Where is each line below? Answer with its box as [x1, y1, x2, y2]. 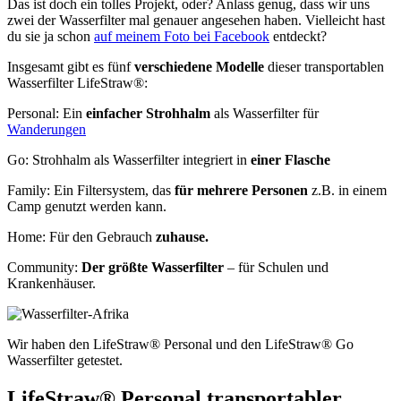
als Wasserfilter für [214, 106, 319, 122]
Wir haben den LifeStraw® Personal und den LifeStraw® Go [7, 337, 354, 353]
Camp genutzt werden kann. [7, 199, 166, 215]
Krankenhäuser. [7, 276, 96, 292]
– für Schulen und [224, 260, 328, 276]
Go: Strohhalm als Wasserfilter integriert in [7, 152, 251, 168]
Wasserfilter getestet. [7, 353, 123, 369]
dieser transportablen [264, 59, 384, 75]
